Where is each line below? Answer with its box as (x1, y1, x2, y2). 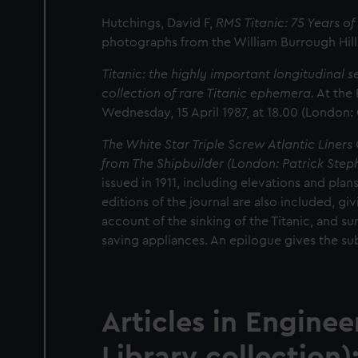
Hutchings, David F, (101, 17, 216, 30)
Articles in (101, 308, 245, 337)
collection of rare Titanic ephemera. (101, 87, 314, 100)
